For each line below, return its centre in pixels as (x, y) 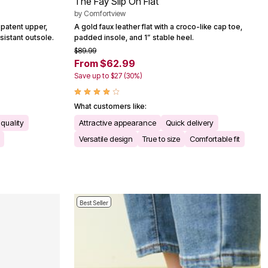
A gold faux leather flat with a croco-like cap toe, (158, 26)
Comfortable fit (215, 138)
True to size (161, 138)
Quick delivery (190, 122)
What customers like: (110, 106)
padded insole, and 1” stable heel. (134, 37)
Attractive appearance (118, 122)
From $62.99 (105, 63)
